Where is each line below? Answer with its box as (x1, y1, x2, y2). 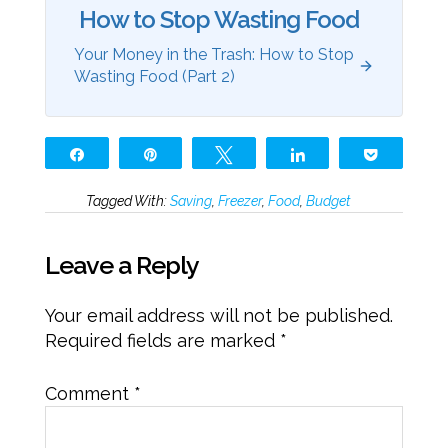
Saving (169, 193, 212, 210)
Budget (305, 193, 351, 210)
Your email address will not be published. (44, 305, 393, 327)
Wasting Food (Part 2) (73, 67, 235, 87)
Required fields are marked (44, 330, 280, 352)
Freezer (217, 193, 262, 210)
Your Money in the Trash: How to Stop (73, 45, 354, 65)
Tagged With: (85, 193, 170, 210)
